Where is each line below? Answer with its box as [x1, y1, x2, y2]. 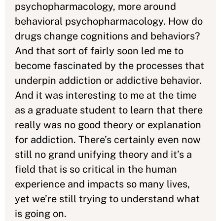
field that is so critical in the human [15, 163, 177, 175]
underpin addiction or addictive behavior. [15, 74, 202, 86]
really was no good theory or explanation [15, 119, 201, 131]
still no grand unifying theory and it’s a [15, 148, 192, 160]
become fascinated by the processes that [15, 60, 204, 72]
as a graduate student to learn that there [15, 104, 203, 116]
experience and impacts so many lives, [15, 178, 190, 190]
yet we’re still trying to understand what [15, 193, 200, 205]
